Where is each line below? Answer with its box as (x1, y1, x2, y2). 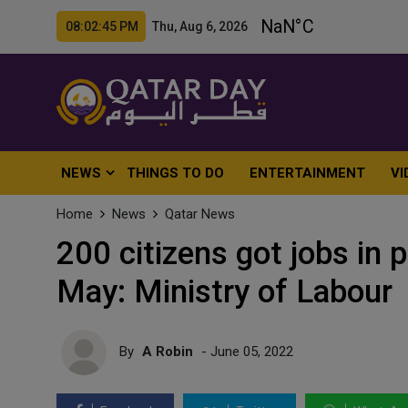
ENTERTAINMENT (250, 165, 366, 181)
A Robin (142, 342, 193, 360)
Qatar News (165, 206, 235, 222)
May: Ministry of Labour (56, 273, 393, 311)
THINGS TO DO (127, 165, 225, 181)
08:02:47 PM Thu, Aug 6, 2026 (66, 19, 248, 34)
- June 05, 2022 (198, 342, 293, 360)
